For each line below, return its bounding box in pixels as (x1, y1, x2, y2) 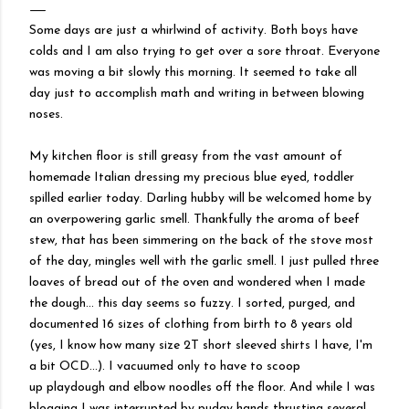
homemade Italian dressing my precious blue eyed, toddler (29, 171, 354, 184)
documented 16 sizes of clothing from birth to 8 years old (29, 318, 352, 331)
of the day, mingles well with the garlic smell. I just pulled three (29, 255, 379, 268)
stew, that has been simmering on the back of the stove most (29, 234, 373, 247)
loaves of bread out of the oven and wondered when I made (29, 276, 365, 289)
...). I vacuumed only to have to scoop (89, 360, 300, 373)
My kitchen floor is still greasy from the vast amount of (29, 150, 342, 163)
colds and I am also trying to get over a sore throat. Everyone (29, 45, 380, 58)
